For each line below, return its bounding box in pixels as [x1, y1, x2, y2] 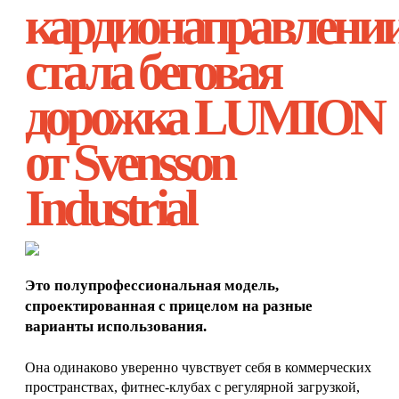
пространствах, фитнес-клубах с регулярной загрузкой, [25, 379, 360, 395]
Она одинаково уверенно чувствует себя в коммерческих [25, 360, 371, 376]
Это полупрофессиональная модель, [25, 276, 279, 294]
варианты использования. [25, 317, 207, 335]
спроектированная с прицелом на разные [25, 297, 313, 314]
